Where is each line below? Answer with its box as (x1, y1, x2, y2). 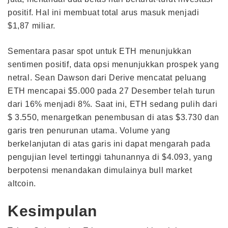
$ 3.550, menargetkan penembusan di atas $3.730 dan (8, 112, 220, 122)
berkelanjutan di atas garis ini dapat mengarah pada (8, 139, 211, 148)
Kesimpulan (8, 202, 97, 219)
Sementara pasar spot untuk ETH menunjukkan (8, 46, 192, 55)
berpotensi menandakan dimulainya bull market (8, 165, 192, 175)
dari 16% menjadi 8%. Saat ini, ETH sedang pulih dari (8, 99, 218, 108)
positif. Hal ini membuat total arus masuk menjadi (8, 8, 199, 17)
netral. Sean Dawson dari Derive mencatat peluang (8, 73, 207, 82)
